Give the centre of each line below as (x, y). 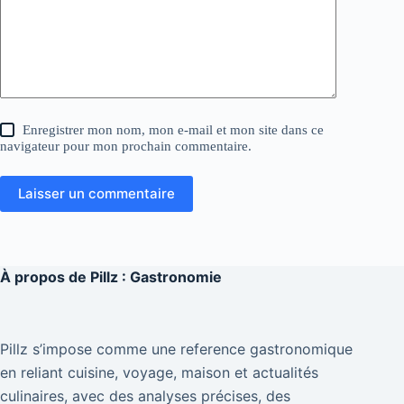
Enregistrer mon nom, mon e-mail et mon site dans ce (174, 129)
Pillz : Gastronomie (156, 277)
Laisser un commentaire (96, 194)
